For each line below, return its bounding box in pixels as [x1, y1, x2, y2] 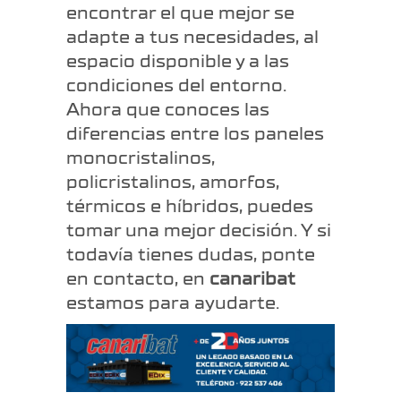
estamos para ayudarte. [66, 294, 279, 313]
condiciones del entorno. [66, 76, 286, 96]
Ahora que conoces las [66, 100, 269, 120]
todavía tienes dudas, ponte [66, 245, 315, 265]
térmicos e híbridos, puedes [66, 197, 313, 217]
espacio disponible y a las [66, 52, 289, 72]
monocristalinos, [66, 149, 215, 168]
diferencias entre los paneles [66, 124, 324, 144]
